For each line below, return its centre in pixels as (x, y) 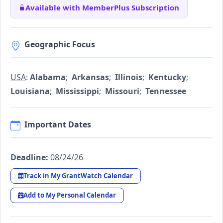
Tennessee (166, 91)
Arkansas (90, 77)
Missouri (122, 91)
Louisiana (30, 91)
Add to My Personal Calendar (70, 195)
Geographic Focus (60, 45)
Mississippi (77, 91)
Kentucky (167, 77)
